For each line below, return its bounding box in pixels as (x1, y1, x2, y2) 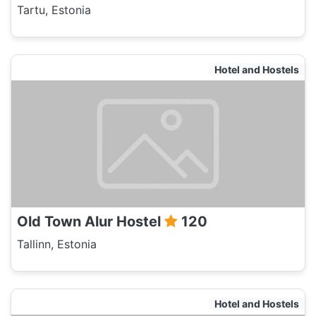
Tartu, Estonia (17, 3, 91, 17)
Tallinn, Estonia (17, 237, 97, 251)
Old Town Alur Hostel (17, 213, 164, 230)
